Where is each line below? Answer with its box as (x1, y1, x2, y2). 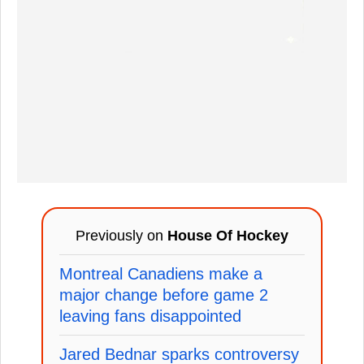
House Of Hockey (167, 227, 288, 244)
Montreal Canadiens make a (59, 264, 262, 283)
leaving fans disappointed (59, 306, 241, 325)
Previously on (76, 227, 167, 244)
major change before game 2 (59, 285, 268, 304)
